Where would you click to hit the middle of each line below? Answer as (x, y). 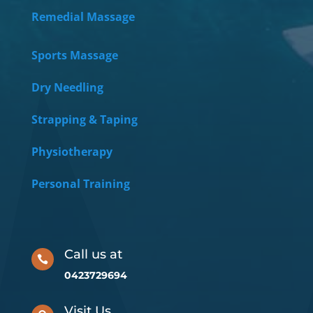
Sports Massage (74, 55)
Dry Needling (67, 87)
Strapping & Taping (84, 119)
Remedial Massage (83, 16)
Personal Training (82, 183)
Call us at (93, 254)
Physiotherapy (72, 151)
